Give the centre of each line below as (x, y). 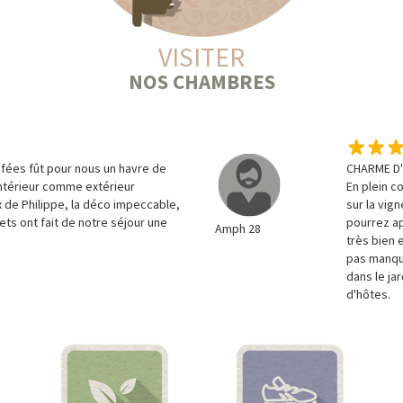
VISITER (201, 57)
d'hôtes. (369, 295)
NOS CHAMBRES (201, 82)
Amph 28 (238, 229)
